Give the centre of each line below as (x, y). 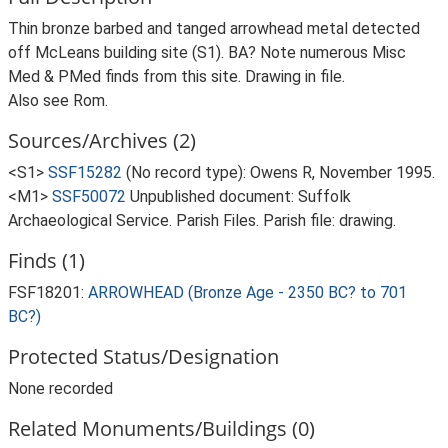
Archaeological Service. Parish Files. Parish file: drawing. (202, 220)
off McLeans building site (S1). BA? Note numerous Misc (207, 52)
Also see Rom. (58, 100)
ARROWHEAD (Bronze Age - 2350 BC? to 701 (247, 292)
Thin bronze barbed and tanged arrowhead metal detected (214, 28)
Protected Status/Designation (143, 356)
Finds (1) (46, 260)
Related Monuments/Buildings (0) (161, 428)
